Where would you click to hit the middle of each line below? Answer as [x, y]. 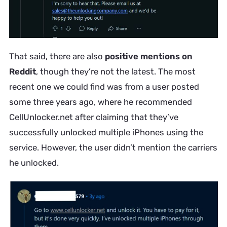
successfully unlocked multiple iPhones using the [106, 133]
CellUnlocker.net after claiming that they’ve [93, 117]
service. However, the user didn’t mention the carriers [113, 148]
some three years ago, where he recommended [100, 102]
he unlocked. [34, 163]
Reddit [22, 72]
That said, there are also [57, 56]
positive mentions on [148, 56]
